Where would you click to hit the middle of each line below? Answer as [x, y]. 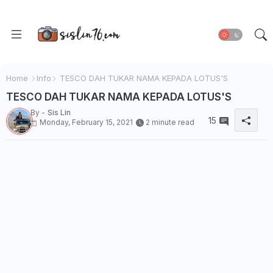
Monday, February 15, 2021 [86, 122]
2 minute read [170, 122]
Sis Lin [59, 112]
